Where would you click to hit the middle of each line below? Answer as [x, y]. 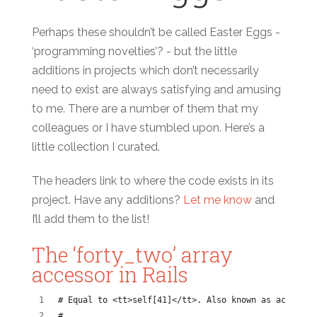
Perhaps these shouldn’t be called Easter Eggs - [156, 32]
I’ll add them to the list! [90, 219]
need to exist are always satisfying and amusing [156, 89]
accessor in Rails [110, 274]
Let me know [217, 200]
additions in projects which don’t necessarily [145, 70]
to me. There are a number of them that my [145, 108]
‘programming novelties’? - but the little [134, 51]
